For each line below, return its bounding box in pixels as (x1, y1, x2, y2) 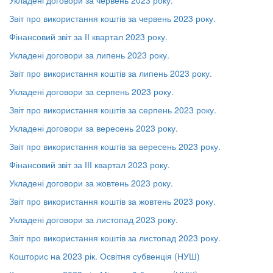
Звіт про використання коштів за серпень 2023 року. (9, 104, 216, 116)
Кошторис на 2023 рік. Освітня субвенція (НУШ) (9, 250, 200, 262)
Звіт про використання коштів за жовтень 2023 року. (9, 195, 216, 207)
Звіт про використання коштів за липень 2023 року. (9, 67, 212, 79)
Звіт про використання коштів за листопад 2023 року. (9, 232, 221, 244)
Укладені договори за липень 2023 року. (9, 49, 169, 61)
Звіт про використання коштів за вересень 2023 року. (9, 140, 221, 152)
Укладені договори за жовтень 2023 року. (9, 177, 173, 189)
